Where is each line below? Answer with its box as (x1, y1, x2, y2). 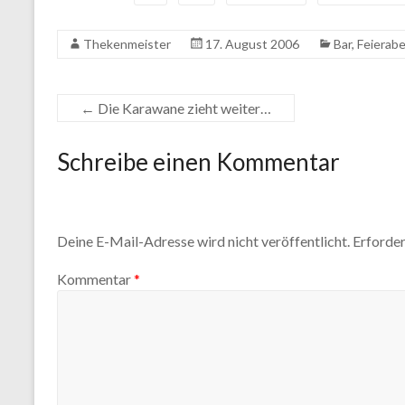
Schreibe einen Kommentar (57, 147, 340, 176)
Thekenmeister (83, 36, 171, 52)
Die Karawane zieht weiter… (95, 99, 271, 117)
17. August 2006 (205, 36, 299, 52)
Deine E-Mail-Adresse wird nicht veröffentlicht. (57, 232, 350, 250)
